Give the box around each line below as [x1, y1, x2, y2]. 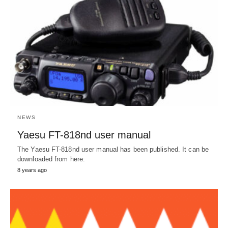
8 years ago [17, 167, 47, 174]
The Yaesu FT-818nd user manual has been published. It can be [17, 146, 209, 154]
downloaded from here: [17, 155, 85, 163]
